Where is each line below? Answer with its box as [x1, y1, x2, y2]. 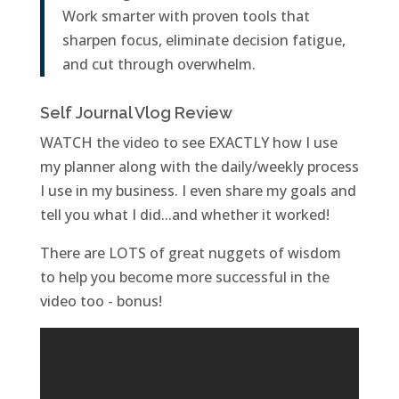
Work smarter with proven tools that [61, 6, 310, 27]
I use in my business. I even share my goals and [39, 181, 356, 201]
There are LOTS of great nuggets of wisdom [39, 243, 341, 264]
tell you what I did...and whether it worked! [39, 205, 330, 225]
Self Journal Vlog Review [39, 103, 232, 123]
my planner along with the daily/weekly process [39, 157, 359, 177]
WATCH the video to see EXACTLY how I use [39, 133, 338, 153]
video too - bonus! [39, 291, 162, 312]
